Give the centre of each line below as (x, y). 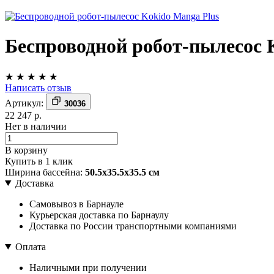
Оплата (30, 246)
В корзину (26, 150)
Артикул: (24, 103)
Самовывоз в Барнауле (76, 204)
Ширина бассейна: (44, 172)
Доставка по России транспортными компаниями (133, 226)
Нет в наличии (36, 126)
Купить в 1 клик (39, 161)
